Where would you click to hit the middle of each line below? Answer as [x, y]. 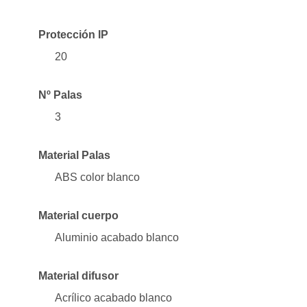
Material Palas [74, 155]
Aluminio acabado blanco [117, 237]
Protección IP [73, 34]
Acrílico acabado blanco [113, 297]
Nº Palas [60, 95]
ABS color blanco [97, 177]
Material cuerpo [78, 215]
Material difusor [78, 275]
